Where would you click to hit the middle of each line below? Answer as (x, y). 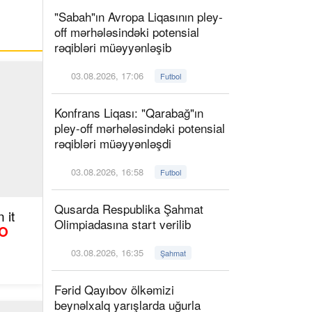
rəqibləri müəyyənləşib (113, 47)
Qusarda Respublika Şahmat (129, 209)
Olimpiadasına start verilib (126, 224)
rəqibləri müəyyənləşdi (113, 143)
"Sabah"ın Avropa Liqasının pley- (139, 16)
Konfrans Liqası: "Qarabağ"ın (129, 112)
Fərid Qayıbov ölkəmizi (114, 289)
